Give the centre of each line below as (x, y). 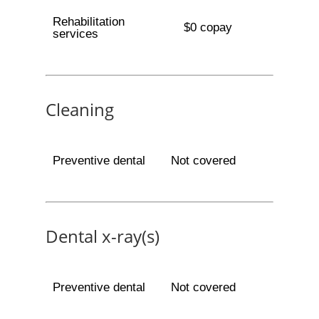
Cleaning (80, 109)
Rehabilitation (88, 22)
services (75, 34)
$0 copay (208, 27)
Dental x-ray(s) (103, 236)
